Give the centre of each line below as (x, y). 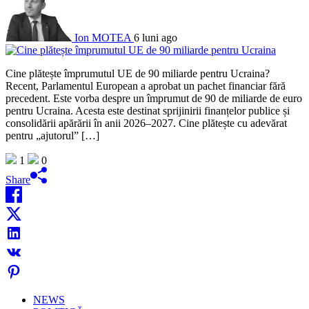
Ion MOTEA (103, 37)
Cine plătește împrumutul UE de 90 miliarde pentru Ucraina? (138, 73)
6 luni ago (156, 37)
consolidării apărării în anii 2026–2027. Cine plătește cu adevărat (146, 123)
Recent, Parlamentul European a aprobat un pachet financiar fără (146, 86)
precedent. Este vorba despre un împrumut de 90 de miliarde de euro (154, 98)
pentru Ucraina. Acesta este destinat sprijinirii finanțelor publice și (148, 110)
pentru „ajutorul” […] (52, 135)
